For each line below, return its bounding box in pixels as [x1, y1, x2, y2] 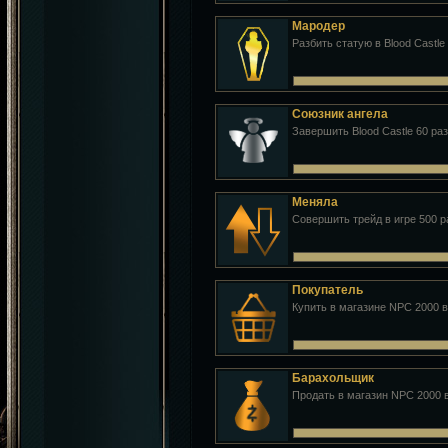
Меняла [292, 195, 338, 209]
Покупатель [292, 283, 363, 297]
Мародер [292, 19, 345, 33]
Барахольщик [292, 371, 374, 385]
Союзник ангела [292, 107, 388, 121]
